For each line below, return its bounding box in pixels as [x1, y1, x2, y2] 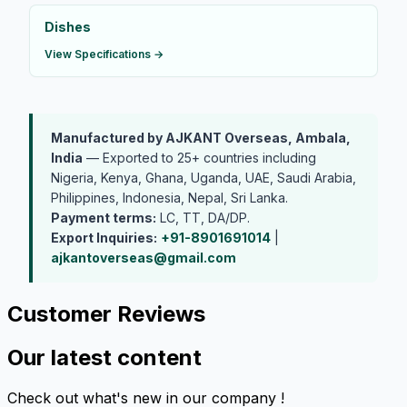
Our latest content [7, 344, 202, 372]
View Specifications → [45, 46, 164, 61]
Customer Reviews [7, 300, 205, 327]
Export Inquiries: [51, 229, 157, 245]
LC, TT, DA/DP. [156, 209, 250, 225]
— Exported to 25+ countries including [83, 149, 316, 165]
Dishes [45, 18, 91, 35]
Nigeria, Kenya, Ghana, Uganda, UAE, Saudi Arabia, [51, 169, 356, 185]
